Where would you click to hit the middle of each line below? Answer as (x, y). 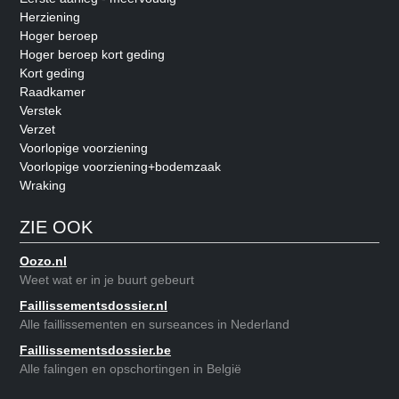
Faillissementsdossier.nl (94, 305)
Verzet (37, 129)
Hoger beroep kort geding (92, 54)
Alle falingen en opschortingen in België (130, 369)
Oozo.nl (43, 261)
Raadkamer (53, 92)
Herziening (50, 17)
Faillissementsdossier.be (95, 350)
